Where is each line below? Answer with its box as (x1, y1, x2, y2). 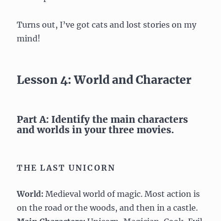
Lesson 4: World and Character (17, 72, 192, 87)
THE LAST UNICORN (17, 162, 116, 173)
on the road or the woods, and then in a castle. (17, 202, 198, 213)
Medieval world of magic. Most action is (43, 188, 200, 199)
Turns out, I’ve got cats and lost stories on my (17, 19, 197, 30)
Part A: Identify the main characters (17, 113, 188, 125)
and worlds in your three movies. (17, 123, 175, 136)
